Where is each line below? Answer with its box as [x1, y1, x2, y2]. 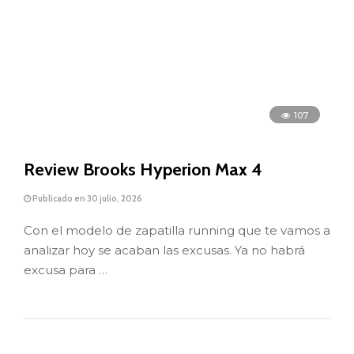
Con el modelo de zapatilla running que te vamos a [24, 222, 330, 238]
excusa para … [24, 262, 107, 277]
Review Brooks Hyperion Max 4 [24, 159, 262, 181]
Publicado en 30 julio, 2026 [31, 193, 142, 205]
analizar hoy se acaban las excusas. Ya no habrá [24, 242, 305, 258]
